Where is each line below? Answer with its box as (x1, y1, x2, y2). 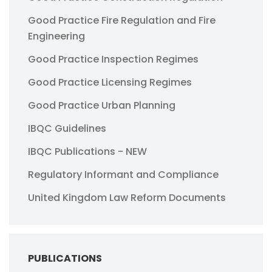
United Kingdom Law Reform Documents (28, 190, 226, 205)
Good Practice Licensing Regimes (28, 75, 192, 89)
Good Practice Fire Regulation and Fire (28, 13, 216, 27)
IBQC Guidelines (28, 121, 106, 135)
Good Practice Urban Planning (28, 98, 175, 112)
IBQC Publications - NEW (28, 144, 147, 158)
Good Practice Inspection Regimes (28, 52, 199, 66)
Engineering (28, 29, 85, 43)
